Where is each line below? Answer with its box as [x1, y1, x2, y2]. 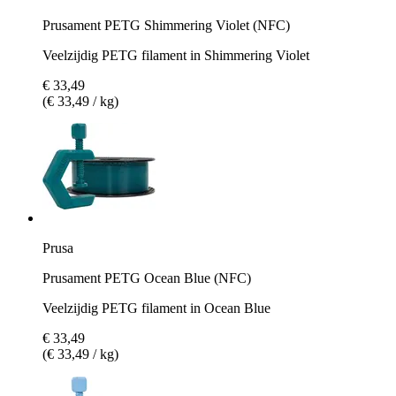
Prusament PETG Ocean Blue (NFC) [42, 270, 251, 286]
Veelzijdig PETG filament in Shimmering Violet [42, 47, 309, 63]
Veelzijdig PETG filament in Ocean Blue [42, 300, 270, 316]
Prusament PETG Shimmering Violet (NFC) [42, 17, 290, 33]
